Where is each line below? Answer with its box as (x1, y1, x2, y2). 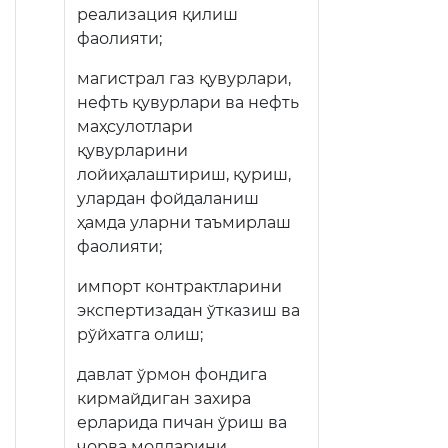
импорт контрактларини (77, 277, 282, 296)
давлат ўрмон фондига (77, 365, 267, 384)
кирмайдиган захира (77, 389, 251, 408)
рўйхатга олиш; (77, 325, 203, 344)
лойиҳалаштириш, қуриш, (77, 165, 291, 184)
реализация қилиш (77, 5, 238, 24)
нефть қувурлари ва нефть (77, 93, 299, 112)
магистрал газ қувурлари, (77, 69, 291, 88)
